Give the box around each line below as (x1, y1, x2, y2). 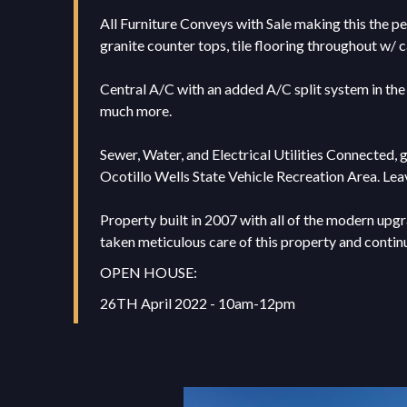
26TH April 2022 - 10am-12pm (99, 294, 295, 312)
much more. (99, 102, 172, 119)
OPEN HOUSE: (99, 263, 197, 281)
